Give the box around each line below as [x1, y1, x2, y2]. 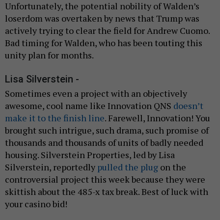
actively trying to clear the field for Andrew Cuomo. [5, 24, 210, 36]
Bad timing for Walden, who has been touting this [5, 36, 202, 49]
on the [158, 161, 186, 173]
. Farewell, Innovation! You [105, 111, 210, 124]
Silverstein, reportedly [5, 161, 97, 173]
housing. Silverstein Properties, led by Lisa [5, 148, 175, 161]
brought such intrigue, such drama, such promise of [5, 124, 209, 136]
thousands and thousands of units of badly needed [5, 136, 203, 148]
